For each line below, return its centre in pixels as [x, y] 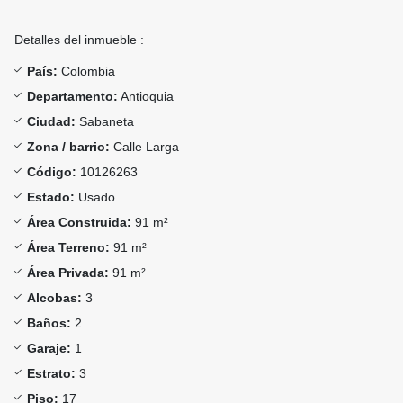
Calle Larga [144, 147]
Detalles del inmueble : [79, 40]
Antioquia [146, 97]
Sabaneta [105, 122]
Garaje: [49, 349]
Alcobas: [54, 298]
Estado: [51, 197]
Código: [52, 172]
